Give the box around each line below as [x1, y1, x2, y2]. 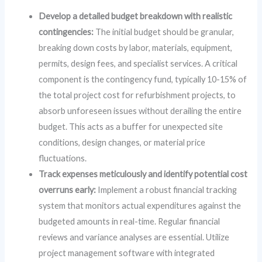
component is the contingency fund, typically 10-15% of [39, 74, 247, 85]
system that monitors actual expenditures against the [39, 201, 242, 211]
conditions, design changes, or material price [39, 137, 206, 148]
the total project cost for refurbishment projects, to [39, 90, 236, 101]
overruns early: [39, 185, 96, 195]
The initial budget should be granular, [94, 27, 235, 37]
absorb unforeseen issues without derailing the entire [39, 106, 242, 116]
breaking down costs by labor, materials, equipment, [39, 43, 233, 53]
